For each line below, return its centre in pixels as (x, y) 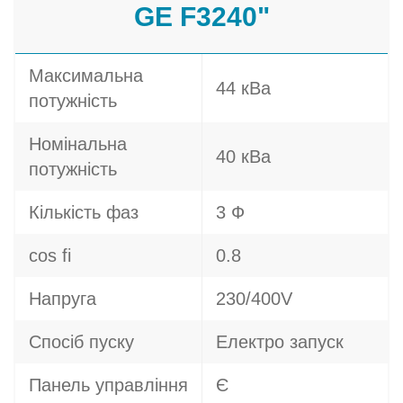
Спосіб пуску (81, 342)
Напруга (63, 299)
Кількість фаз (84, 212)
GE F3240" (201, 17)
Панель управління (108, 385)
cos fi (50, 255)
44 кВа (243, 88)
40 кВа (243, 157)
